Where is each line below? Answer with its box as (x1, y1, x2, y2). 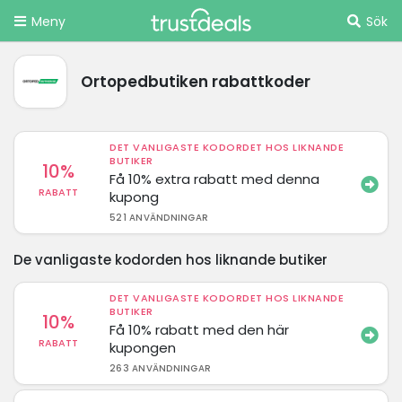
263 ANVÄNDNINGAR (109, 361, 212, 375)
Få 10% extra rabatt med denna (109, 169, 320, 188)
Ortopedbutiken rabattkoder (81, 70, 310, 92)
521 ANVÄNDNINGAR (109, 210, 209, 224)
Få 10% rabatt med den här (109, 319, 290, 339)
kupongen (109, 337, 177, 357)
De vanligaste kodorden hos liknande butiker (13, 249, 328, 269)
